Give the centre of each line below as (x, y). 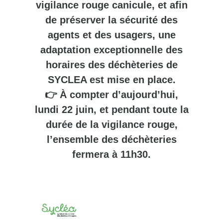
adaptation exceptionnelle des (111, 50)
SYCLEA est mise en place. (111, 80)
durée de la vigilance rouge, (111, 124)
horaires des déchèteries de (111, 65)
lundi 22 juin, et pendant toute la (111, 110)
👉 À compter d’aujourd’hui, (111, 95)
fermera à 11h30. (111, 154)
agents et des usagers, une (111, 35)
